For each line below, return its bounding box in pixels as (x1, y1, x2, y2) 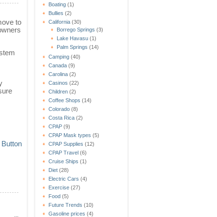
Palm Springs (57, 44, 88, 50)
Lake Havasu (57, 35, 88, 41)
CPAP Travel (48, 149, 78, 155)
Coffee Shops (48, 97, 80, 103)
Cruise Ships (48, 158, 78, 164)
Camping (48, 53, 69, 60)
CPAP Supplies (48, 140, 83, 147)
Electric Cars (48, 175, 79, 182)
